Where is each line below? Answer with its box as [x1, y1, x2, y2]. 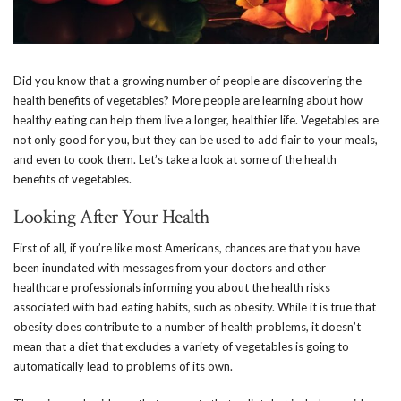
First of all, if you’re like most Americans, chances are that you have [13, 240, 360, 255]
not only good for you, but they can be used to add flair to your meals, [13, 132, 378, 147]
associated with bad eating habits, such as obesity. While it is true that [13, 299, 376, 314]
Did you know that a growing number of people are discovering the [13, 73, 362, 88]
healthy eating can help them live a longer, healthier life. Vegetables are [13, 112, 379, 127]
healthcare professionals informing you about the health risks [13, 279, 330, 294]
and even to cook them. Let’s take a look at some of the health [13, 151, 337, 166]
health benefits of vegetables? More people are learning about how [13, 92, 363, 107]
